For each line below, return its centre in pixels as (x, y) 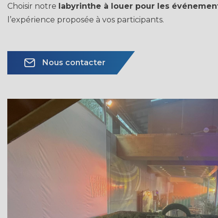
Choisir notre (33, 6)
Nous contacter (74, 63)
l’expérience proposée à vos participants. (86, 20)
